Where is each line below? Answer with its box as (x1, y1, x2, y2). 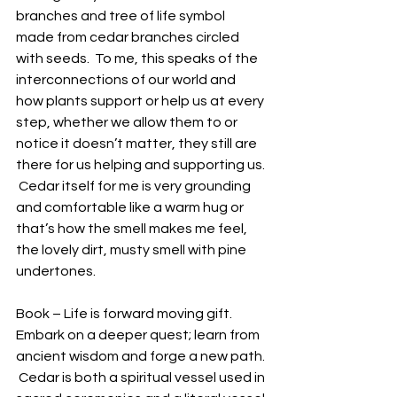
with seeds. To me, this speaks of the (16, 51, 261, 66)
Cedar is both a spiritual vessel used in (16, 370, 268, 385)
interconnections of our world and (16, 73, 238, 87)
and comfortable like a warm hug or (16, 200, 246, 214)
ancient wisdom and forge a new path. (16, 349, 268, 363)
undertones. (16, 264, 98, 278)
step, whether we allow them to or (16, 115, 240, 129)
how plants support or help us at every (16, 94, 267, 108)
